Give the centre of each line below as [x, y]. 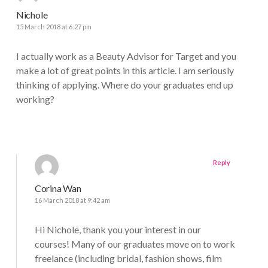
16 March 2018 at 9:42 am [72, 200]
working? [35, 99]
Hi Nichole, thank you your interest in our [118, 230]
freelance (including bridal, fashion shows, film [128, 258]
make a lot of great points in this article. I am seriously [125, 71]
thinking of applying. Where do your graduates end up [124, 85]
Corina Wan [58, 188]
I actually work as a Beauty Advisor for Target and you [126, 56]
